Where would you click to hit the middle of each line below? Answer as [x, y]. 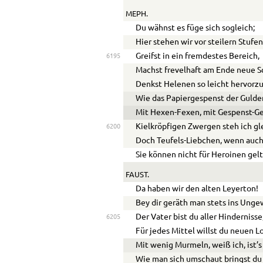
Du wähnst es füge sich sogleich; [195, 28]
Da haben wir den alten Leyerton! [197, 189]
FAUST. [137, 175]
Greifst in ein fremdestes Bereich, [198, 57]
